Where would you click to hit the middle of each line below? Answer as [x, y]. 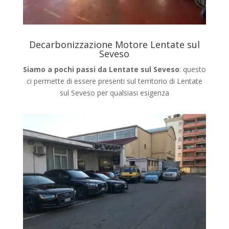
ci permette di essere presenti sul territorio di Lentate [114, 81]
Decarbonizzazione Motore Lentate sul [114, 45]
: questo [192, 70]
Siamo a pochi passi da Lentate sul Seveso [101, 70]
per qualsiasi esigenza [133, 93]
